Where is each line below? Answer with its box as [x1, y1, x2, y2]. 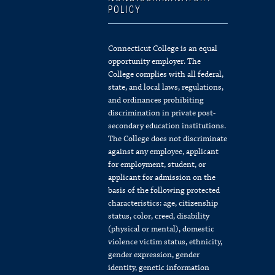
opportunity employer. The [107, 55, 201, 67]
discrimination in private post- [107, 107, 215, 118]
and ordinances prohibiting [107, 94, 204, 106]
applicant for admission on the [107, 171, 215, 183]
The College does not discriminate [107, 133, 227, 144]
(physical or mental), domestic [107, 223, 214, 234]
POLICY [107, 4, 141, 15]
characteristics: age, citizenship [107, 197, 218, 209]
